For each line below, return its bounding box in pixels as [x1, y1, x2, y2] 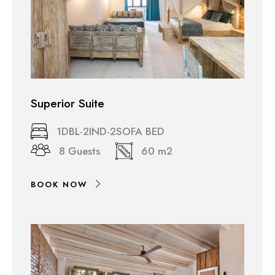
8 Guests [59, 144, 100, 159]
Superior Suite [31, 95, 104, 112]
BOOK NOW [31, 179, 88, 191]
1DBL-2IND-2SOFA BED [56, 124, 165, 139]
